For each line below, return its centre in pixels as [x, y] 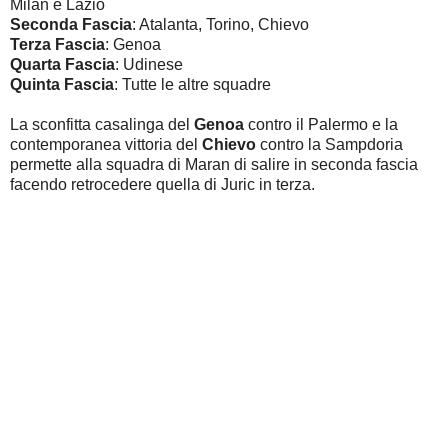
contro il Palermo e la [323, 124]
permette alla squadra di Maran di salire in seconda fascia [214, 164]
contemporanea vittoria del [106, 144]
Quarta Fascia [62, 64]
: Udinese [149, 64]
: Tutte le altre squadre [192, 84]
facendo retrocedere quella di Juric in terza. [162, 184]
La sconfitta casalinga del [102, 124]
